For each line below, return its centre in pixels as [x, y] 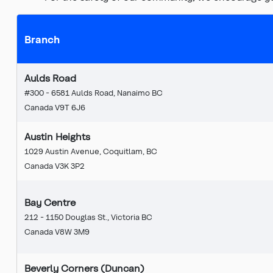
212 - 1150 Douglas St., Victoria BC [88, 216]
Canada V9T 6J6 [55, 107]
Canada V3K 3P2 [55, 165]
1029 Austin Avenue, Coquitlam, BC [91, 151]
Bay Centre [50, 202]
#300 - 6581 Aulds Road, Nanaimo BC [94, 92]
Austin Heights [57, 136]
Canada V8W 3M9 [57, 231]
